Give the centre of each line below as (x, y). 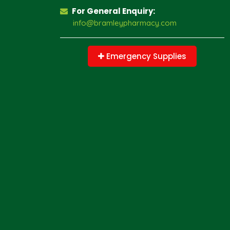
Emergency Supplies (145, 56)
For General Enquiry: (113, 11)
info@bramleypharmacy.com (125, 23)
